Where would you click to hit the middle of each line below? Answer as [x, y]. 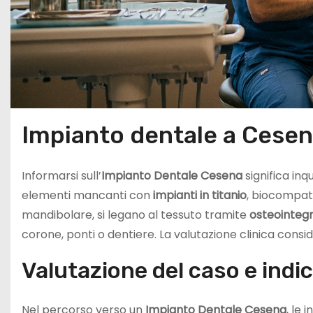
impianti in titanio [200, 196]
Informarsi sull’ [61, 176]
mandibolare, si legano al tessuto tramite [136, 215]
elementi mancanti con [87, 196]
